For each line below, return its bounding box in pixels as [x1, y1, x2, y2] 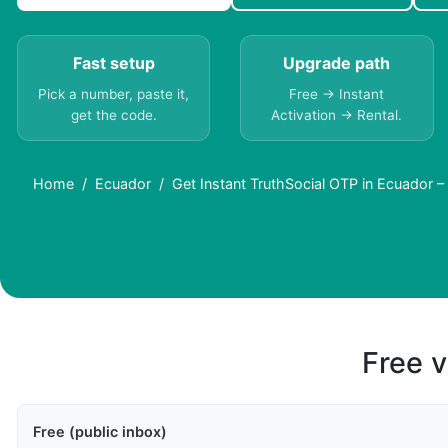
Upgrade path [283, 53, 391, 74]
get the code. [70, 107, 157, 124]
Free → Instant [289, 86, 385, 103]
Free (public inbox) [33, 423, 167, 441]
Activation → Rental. [271, 107, 403, 124]
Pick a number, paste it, [38, 86, 190, 103]
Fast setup [72, 53, 155, 74]
